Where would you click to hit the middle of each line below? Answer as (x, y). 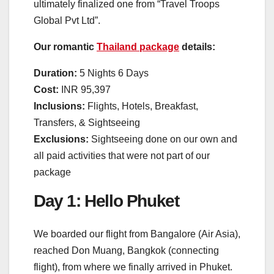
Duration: (55, 73)
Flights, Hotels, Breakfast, (142, 106)
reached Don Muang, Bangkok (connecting (126, 250)
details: (197, 46)
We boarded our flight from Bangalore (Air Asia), (137, 234)
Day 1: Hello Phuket (106, 201)
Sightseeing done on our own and (163, 139)
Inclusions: (59, 106)
